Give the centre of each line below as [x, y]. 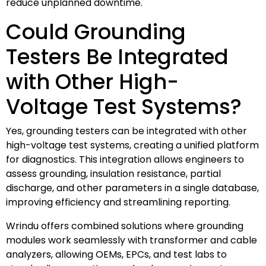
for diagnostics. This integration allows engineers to [125, 159]
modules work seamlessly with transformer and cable [132, 240]
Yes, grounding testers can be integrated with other [126, 131]
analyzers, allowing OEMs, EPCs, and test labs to [116, 254]
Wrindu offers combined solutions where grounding [125, 226]
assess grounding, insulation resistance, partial [113, 173]
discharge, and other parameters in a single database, [132, 188]
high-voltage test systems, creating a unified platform [132, 145]
